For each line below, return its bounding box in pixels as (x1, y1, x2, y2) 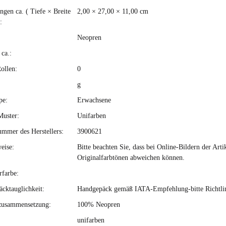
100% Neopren (77, 200, 120, 208)
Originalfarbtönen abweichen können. (77, 153, 185, 161)
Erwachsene (77, 96, 111, 104)
